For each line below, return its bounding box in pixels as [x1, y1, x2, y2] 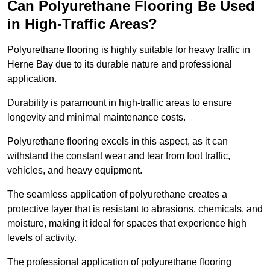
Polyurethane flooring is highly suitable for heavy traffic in [7, 45, 250, 55]
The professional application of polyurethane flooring [7, 257, 231, 268]
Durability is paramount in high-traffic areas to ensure [7, 98, 232, 108]
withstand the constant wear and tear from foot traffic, [7, 151, 230, 162]
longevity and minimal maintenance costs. [7, 112, 188, 123]
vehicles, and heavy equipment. [7, 165, 145, 176]
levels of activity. [7, 233, 77, 243]
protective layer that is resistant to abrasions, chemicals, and [7, 204, 263, 215]
